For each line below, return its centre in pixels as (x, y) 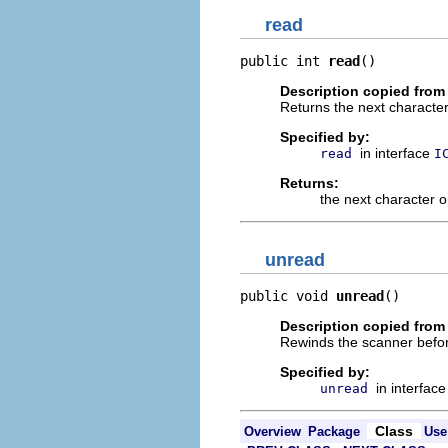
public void (288, 295)
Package (334, 431)
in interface (397, 153)
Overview (272, 431)
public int (284, 61)
